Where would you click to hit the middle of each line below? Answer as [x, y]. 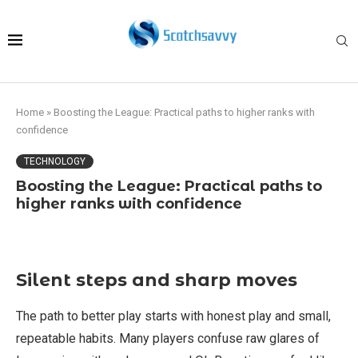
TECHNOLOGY [55, 162]
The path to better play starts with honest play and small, [173, 316]
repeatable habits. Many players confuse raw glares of [168, 339]
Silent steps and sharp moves [157, 280]
